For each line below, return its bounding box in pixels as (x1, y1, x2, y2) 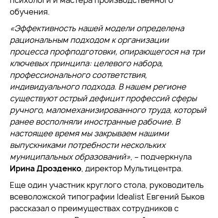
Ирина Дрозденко (10, 163, 81, 174)
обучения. (10, 6, 50, 17)
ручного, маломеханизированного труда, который (10, 105, 206, 115)
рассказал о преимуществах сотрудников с (10, 203, 179, 214)
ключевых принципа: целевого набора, (10, 58, 163, 69)
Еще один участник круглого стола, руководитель (10, 180, 204, 190)
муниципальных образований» (10, 151, 130, 162)
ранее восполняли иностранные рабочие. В (10, 116, 180, 127)
